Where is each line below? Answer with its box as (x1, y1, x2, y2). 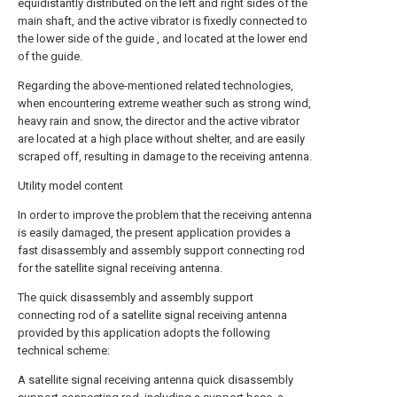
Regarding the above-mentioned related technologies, (18, 79, 293, 93)
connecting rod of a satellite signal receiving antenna (18, 308, 287, 323)
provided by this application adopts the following (18, 326, 270, 340)
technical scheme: (18, 344, 110, 358)
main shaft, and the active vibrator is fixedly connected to (18, 14, 307, 28)
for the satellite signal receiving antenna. (18, 261, 222, 276)
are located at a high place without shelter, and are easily (18, 132, 305, 146)
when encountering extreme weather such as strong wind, (18, 97, 311, 111)
